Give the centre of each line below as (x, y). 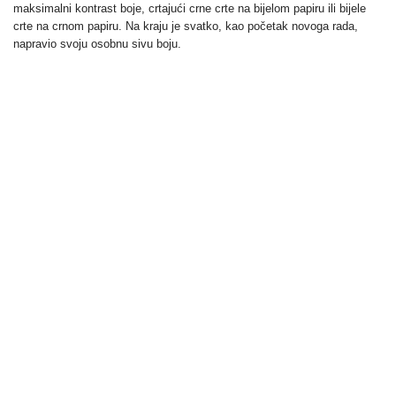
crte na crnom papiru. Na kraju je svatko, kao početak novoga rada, (186, 26)
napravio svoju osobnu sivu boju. (97, 44)
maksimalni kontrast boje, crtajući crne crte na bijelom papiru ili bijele (190, 8)
